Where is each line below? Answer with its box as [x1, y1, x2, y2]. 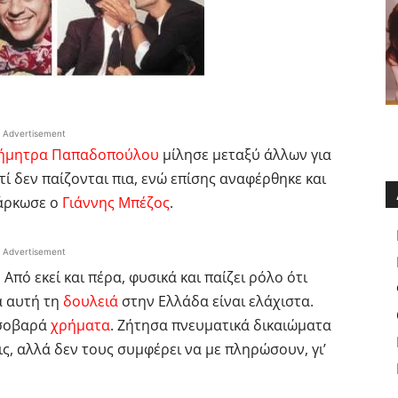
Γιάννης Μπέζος [62, 192, 170, 212]
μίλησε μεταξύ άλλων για [159, 144, 331, 164]
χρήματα [51, 314, 110, 335]
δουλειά [63, 291, 118, 311]
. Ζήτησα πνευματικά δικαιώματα [110, 314, 331, 335]
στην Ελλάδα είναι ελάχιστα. [118, 291, 314, 311]
